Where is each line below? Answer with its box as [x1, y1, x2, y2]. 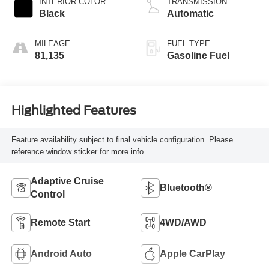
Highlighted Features [11, 103, 136, 118]
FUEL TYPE [167, 38, 210, 48]
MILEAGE [34, 38, 70, 48]
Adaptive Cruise [30, 175, 104, 186]
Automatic [167, 8, 214, 19]
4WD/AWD [160, 217, 207, 228]
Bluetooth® [160, 182, 212, 193]
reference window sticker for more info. [11, 147, 146, 157]
